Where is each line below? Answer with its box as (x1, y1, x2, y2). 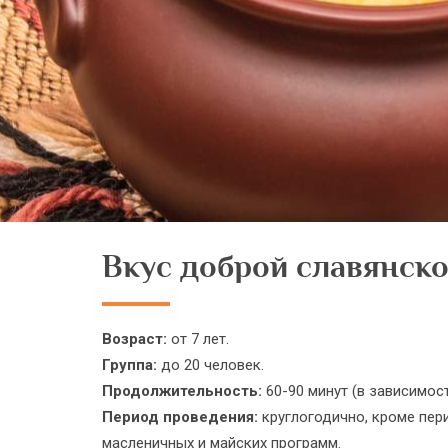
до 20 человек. (161, 356, 264, 374)
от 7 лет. (167, 330, 229, 348)
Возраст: (102, 330, 167, 348)
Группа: (102, 356, 161, 374)
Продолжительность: (102, 382, 262, 400)
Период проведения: (102, 408, 258, 426)
